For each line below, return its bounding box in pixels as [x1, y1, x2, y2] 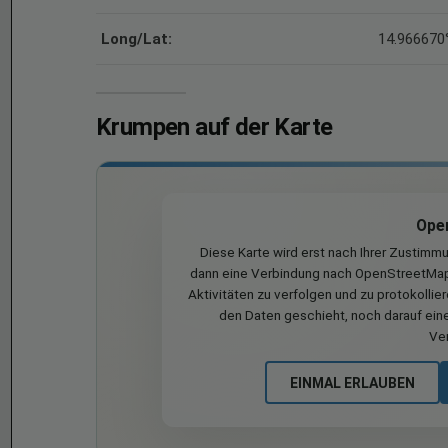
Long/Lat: [101, 30, 172, 48]
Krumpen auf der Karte [96, 113, 333, 141]
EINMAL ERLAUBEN [289, 374, 415, 391]
